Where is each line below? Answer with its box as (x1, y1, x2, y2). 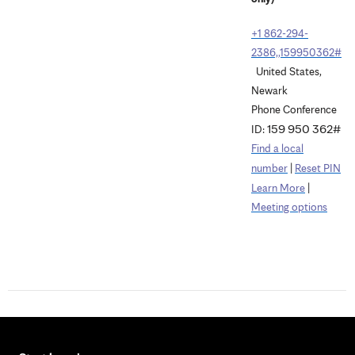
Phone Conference (251, 103, 337, 116)
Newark (251, 84, 288, 97)
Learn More (251, 181, 305, 195)
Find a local (251, 142, 303, 155)
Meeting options (251, 200, 327, 214)
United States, (251, 65, 322, 78)
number (251, 162, 288, 175)
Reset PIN (295, 162, 341, 175)
